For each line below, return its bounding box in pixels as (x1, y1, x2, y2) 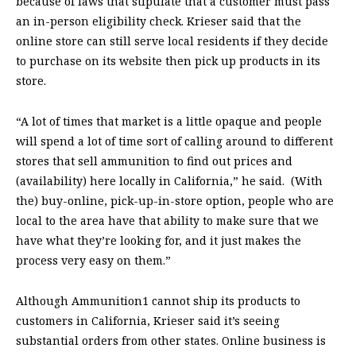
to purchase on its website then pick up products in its (16, 53, 320, 69)
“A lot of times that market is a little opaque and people (16, 114, 322, 130)
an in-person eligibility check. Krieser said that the (16, 14, 301, 29)
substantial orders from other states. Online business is (16, 333, 326, 349)
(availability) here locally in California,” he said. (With (16, 173, 323, 189)
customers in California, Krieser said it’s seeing (16, 313, 280, 329)
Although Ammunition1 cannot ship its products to (16, 293, 300, 309)
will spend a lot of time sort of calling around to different (16, 133, 333, 149)
